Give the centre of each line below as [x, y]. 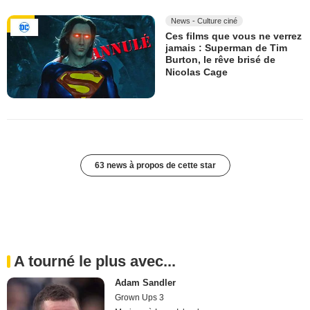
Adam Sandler [146, 282]
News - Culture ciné [204, 20]
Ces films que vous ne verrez [234, 36]
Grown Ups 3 [140, 297]
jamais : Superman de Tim [226, 48]
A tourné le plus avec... [95, 261]
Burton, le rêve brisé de [220, 60]
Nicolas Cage [197, 72]
